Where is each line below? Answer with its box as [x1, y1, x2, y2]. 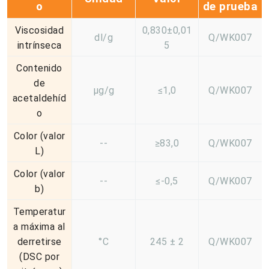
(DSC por [19, 250, 59, 262]
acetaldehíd [12, 92, 67, 104]
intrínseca [17, 39, 62, 51]
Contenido [16, 62, 62, 74]
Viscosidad [15, 24, 64, 36]
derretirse [17, 235, 62, 247]
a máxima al [13, 220, 65, 232]
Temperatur [13, 205, 66, 217]
